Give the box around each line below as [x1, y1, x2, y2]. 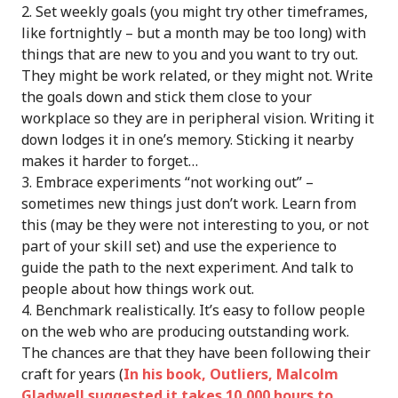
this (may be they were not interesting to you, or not [21, 215, 369, 235]
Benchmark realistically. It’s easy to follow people [36, 300, 365, 320]
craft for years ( [21, 364, 123, 384]
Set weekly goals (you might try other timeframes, [36, 2, 368, 21]
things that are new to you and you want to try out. [21, 44, 358, 64]
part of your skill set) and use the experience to [21, 236, 337, 256]
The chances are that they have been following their [21, 343, 370, 362]
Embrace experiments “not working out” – [36, 172, 314, 192]
